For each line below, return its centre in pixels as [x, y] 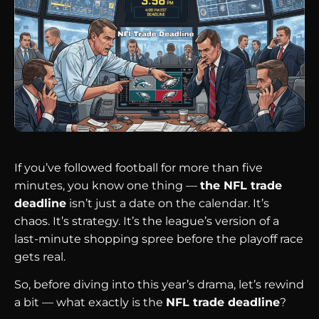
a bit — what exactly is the [90, 303]
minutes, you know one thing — [107, 185]
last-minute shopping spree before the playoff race [159, 239]
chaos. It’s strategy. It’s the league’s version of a [147, 221]
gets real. [40, 257]
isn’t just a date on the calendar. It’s [168, 203]
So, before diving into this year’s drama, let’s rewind [159, 285]
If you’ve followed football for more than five [138, 168]
